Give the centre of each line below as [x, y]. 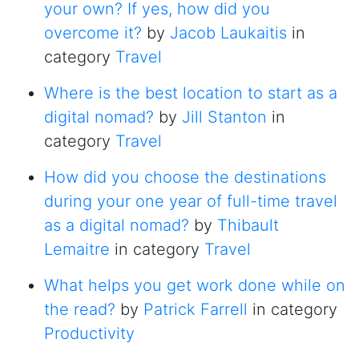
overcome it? [93, 33]
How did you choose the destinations [185, 177]
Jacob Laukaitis [228, 33]
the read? [80, 309]
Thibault [248, 225]
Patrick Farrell [196, 309]
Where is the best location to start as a [191, 93]
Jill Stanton [224, 117]
